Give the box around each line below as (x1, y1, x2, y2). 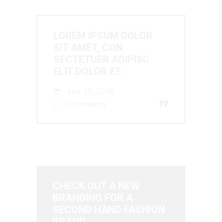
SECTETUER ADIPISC (54, 54, 150, 66)
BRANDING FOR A (53, 192, 133, 204)
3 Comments (61, 98, 107, 111)
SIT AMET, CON (54, 42, 123, 54)
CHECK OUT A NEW (53, 180, 140, 192)
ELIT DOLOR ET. (54, 65, 123, 78)
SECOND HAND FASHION (53, 204, 165, 216)
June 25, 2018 (65, 85, 114, 98)
